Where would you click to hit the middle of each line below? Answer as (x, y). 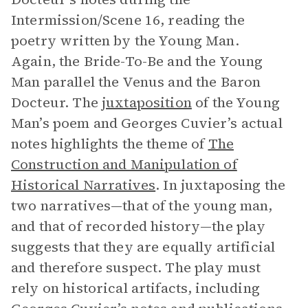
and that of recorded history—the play (139, 226)
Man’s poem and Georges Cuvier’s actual (147, 123)
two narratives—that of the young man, (142, 206)
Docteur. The (56, 102)
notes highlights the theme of (110, 144)
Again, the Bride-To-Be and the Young (137, 61)
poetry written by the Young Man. (125, 41)
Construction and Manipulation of (124, 164)
